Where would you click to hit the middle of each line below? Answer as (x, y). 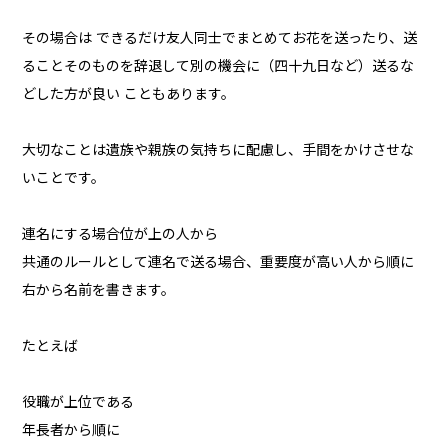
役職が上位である (78, 402)
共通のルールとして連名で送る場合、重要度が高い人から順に (218, 262)
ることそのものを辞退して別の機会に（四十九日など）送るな (218, 66)
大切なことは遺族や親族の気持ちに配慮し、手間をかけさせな (218, 150)
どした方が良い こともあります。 (129, 94)
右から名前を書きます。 (99, 290)
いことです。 (64, 178)
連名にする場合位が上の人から (120, 234)
